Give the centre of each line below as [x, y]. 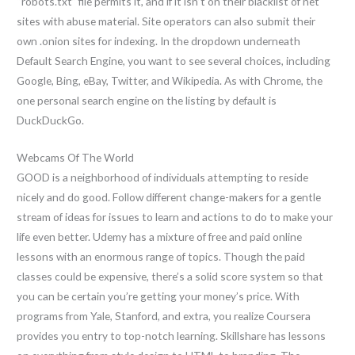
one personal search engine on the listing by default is [147, 101]
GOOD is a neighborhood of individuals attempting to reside [163, 177]
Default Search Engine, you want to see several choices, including [174, 61]
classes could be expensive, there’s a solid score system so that [170, 277]
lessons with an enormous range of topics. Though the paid [161, 257]
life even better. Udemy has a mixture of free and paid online [160, 237]
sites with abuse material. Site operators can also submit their [166, 21]
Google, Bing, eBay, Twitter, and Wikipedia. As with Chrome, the [170, 81]
